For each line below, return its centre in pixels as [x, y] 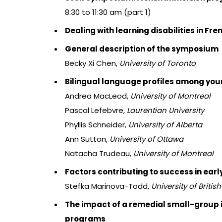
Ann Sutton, [87, 139]
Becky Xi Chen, [92, 63]
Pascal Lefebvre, [96, 111]
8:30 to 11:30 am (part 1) [108, 12]
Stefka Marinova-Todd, [108, 186]
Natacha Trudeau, [99, 154]
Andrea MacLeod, [98, 96]
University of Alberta [165, 125]
